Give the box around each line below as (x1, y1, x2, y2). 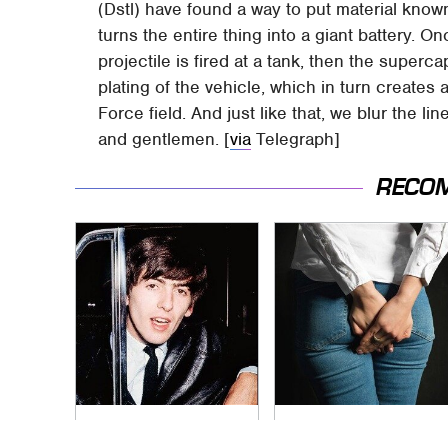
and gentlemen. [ (98, 127, 231, 150)
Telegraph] (251, 127, 341, 150)
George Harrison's (86, 416, 224, 437)
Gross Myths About (285, 416, 434, 437)
